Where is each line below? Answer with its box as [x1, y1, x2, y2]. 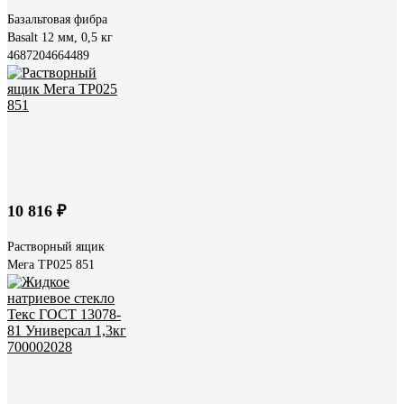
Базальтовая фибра [7, 12, 107, 26]
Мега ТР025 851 [7, 257, 95, 271]
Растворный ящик [7, 239, 105, 253]
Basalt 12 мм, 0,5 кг [7, 30, 113, 44]
